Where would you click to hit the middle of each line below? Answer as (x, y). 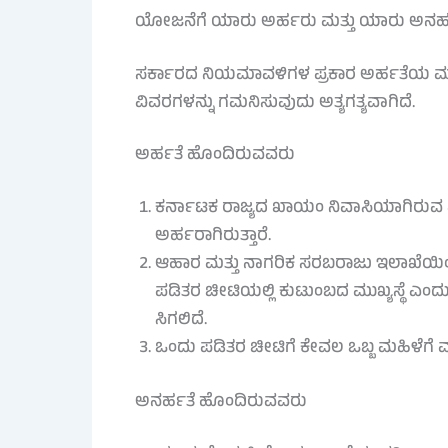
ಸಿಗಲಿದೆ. (180, 321)
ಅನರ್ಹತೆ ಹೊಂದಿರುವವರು (220, 402)
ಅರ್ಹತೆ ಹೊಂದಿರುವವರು (214, 155)
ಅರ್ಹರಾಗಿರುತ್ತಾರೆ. (212, 237)
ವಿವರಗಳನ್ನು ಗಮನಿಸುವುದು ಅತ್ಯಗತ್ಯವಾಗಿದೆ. (274, 104)
